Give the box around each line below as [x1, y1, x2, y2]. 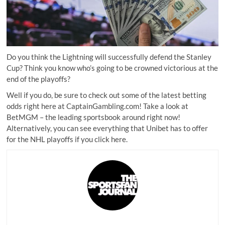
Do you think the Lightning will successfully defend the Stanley [7, 52, 212, 62]
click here [94, 135, 127, 144]
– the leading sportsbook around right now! [38, 113, 181, 122]
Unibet [146, 124, 169, 133]
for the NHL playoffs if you [7, 135, 95, 144]
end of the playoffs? [7, 74, 71, 84]
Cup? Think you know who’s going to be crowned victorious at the [7, 63, 218, 73]
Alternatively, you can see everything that [7, 124, 147, 133]
